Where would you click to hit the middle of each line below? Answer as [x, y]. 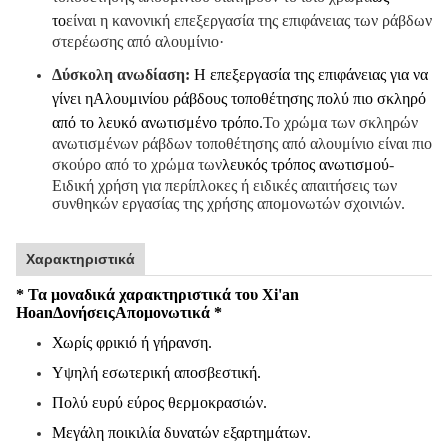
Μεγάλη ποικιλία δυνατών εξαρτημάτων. [181, 432]
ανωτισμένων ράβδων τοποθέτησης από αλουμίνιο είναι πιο [242, 143]
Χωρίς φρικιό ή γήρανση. [132, 342]
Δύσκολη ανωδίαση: [121, 74]
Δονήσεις [84, 312]
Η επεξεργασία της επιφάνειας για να [311, 74]
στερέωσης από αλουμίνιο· [138, 41]
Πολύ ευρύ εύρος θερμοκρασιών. [159, 402]
